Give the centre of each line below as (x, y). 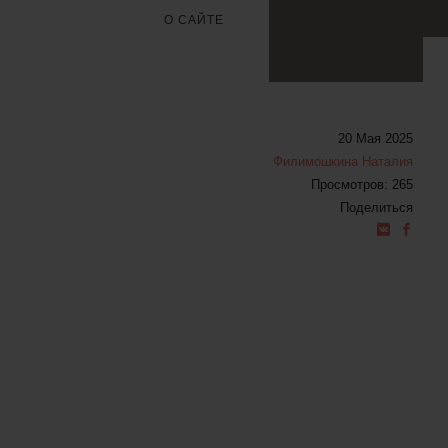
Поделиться (376, 207)
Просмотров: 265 (361, 184)
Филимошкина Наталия (342, 161)
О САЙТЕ (193, 20)
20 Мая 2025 (375, 138)
